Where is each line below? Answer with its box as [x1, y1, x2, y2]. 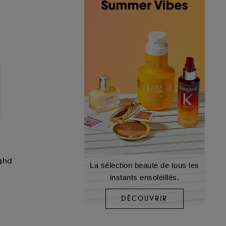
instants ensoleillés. [109, 173, 180, 182]
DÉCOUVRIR [121, 194, 168, 203]
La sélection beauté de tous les [90, 160, 199, 169]
